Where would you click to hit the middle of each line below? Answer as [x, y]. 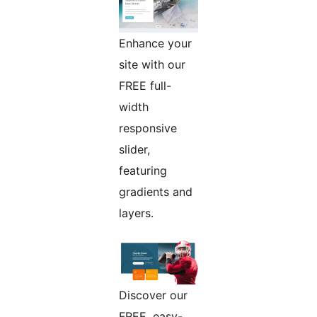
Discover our [153, 295]
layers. [136, 213]
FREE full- [145, 85]
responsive [148, 128]
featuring [143, 170]
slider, [134, 149]
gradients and [156, 191]
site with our [152, 64]
